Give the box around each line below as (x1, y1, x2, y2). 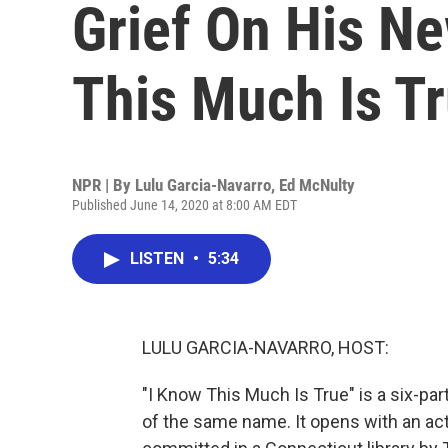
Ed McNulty (279, 175, 355, 195)
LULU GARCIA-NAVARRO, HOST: (142, 337, 389, 358)
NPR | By (72, 175, 135, 195)
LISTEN (130, 249, 188, 268)
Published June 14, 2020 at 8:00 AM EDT (72, 197, 297, 213)
